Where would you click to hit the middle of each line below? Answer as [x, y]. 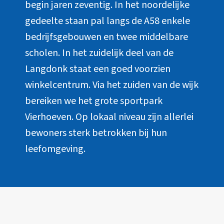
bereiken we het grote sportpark [94, 101]
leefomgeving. [55, 149]
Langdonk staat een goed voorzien [98, 69]
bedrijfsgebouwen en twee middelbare [106, 37]
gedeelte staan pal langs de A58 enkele [107, 21]
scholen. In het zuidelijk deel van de [99, 53]
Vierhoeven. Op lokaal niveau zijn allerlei [109, 117]
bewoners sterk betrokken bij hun [96, 133]
